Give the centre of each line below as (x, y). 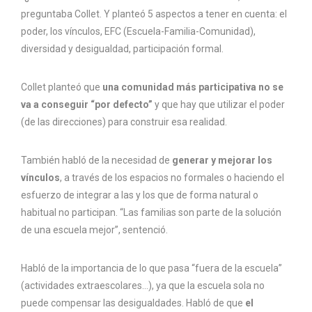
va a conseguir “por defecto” (87, 105)
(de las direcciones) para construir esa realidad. (124, 122)
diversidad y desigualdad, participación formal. (122, 49)
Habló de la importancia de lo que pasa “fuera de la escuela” (151, 268)
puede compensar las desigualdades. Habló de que (133, 303)
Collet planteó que (62, 87)
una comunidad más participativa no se (193, 87)
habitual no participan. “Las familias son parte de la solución (151, 213)
